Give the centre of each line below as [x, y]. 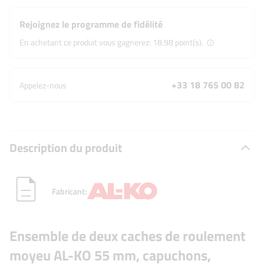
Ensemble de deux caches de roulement [128, 236]
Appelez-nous [43, 85]
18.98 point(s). [178, 42]
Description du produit [66, 148]
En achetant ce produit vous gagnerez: [86, 42]
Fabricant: [69, 191]
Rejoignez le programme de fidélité [91, 24]
